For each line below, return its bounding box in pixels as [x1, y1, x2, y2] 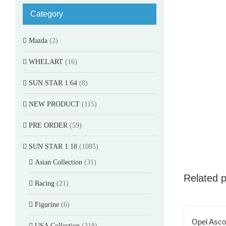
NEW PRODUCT [29, 100, 80, 108]
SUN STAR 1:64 [29, 79, 77, 87]
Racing [35, 179, 54, 187]
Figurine [35, 200, 59, 208]
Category [30, 9, 63, 18]
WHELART [29, 58, 63, 66]
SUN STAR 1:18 [29, 142, 77, 150]
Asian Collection [35, 158, 82, 166]
